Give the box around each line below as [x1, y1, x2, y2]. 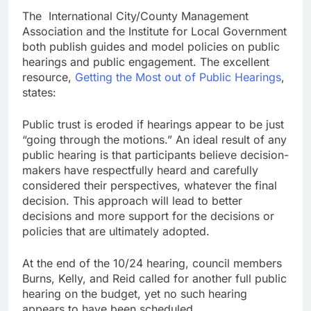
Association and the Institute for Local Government [22, 24, 287, 39]
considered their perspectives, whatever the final [22, 178, 277, 193]
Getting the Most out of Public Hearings [75, 70, 281, 85]
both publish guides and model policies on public [22, 40, 280, 54]
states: [22, 85, 56, 100]
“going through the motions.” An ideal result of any [22, 133, 287, 147]
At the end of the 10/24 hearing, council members [22, 256, 282, 271]
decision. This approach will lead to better [22, 194, 242, 208]
